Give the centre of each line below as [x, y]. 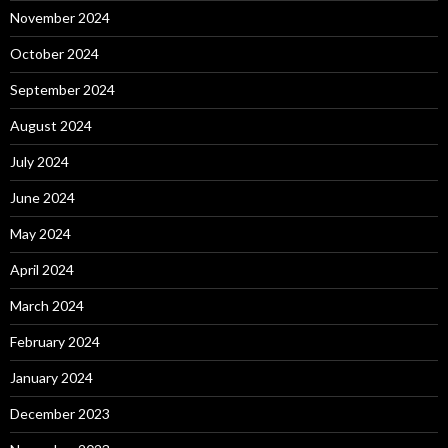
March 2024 [47, 305]
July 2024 [39, 161]
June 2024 [42, 197]
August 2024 [51, 125]
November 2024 [60, 17]
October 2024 [54, 53]
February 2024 [55, 341]
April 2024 [42, 269]
